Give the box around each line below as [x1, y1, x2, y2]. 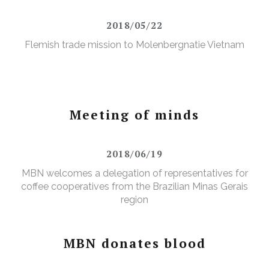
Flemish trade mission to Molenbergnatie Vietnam [25, 39, 244, 51]
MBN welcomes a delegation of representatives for [21, 168, 248, 180]
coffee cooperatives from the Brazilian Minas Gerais [21, 181, 248, 193]
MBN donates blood [63, 235, 206, 252]
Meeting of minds [70, 106, 199, 124]
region [121, 194, 148, 206]
